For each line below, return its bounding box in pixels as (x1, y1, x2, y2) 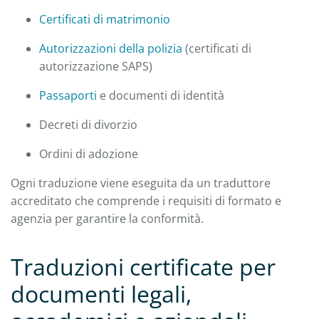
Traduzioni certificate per (11, 251, 276, 282)
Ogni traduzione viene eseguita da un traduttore (11, 174, 271, 191)
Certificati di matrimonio (39, 11, 170, 27)
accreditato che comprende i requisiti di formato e (11, 192, 281, 209)
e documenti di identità (97, 87, 224, 103)
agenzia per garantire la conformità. (11, 210, 204, 226)
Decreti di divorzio (39, 116, 137, 132)
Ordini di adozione (39, 145, 138, 162)
